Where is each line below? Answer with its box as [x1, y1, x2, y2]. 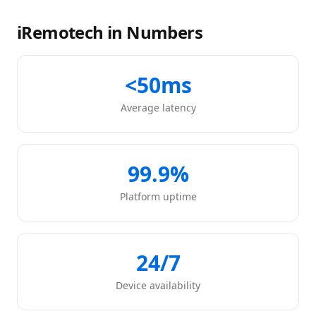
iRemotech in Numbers [17, 20, 202, 44]
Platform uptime [119, 190, 197, 203]
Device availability [116, 279, 200, 292]
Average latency [120, 101, 196, 114]
